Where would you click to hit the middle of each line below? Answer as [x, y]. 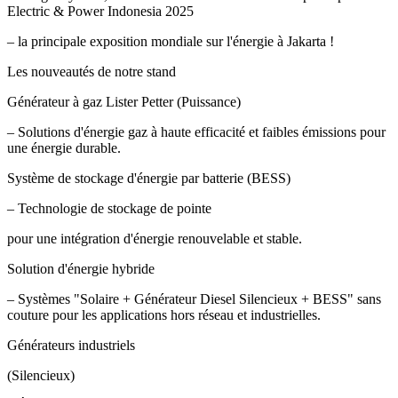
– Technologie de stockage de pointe [109, 208]
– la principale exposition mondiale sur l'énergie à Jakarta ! [171, 41]
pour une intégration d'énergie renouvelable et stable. [155, 238]
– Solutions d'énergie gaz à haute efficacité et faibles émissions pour [196, 131]
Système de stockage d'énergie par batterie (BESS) [149, 178]
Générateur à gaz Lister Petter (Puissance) [124, 101]
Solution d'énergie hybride [81, 268]
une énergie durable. [64, 147]
